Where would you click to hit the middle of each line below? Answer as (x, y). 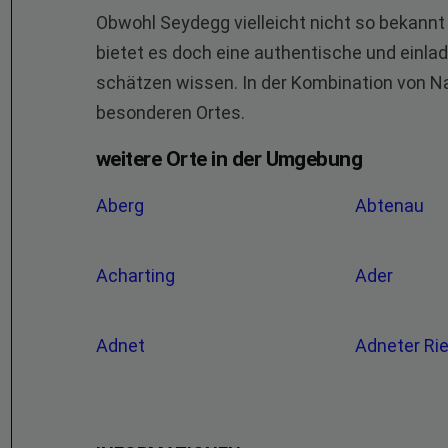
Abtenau (392, 205)
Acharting (137, 275)
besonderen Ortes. (170, 112)
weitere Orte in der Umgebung (229, 159)
